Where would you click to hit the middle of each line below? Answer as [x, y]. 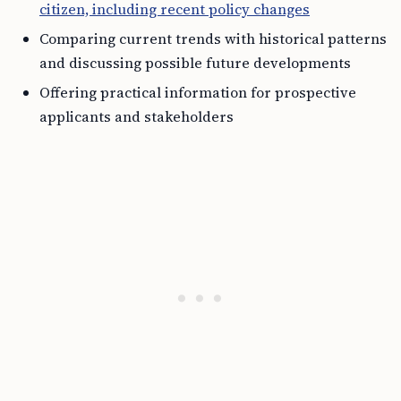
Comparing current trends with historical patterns [213, 38]
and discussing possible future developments [195, 63]
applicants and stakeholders [137, 116]
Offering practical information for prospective [198, 92]
